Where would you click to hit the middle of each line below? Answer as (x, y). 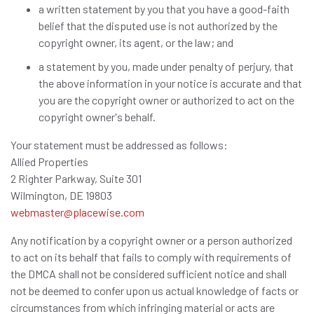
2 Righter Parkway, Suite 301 (76, 178)
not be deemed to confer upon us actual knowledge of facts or (155, 291)
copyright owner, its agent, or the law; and (136, 42)
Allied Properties (49, 162)
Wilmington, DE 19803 (61, 195)
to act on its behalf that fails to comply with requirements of (151, 257)
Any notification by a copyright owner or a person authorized (151, 240)
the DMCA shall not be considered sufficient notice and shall (149, 274)
